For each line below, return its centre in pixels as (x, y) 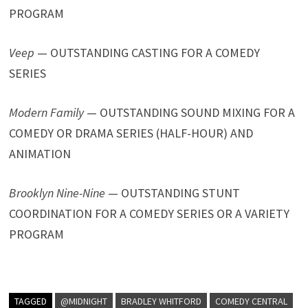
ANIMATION (40, 153)
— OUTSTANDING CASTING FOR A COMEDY (147, 52)
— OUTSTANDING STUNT (173, 192)
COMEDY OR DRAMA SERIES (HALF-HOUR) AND (131, 133)
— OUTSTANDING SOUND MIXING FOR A (190, 112)
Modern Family (47, 112)
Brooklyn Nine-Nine (57, 192)
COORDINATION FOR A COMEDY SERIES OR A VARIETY (150, 213)
